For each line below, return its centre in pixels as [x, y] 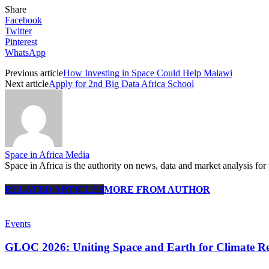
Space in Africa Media [47, 155]
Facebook [23, 20]
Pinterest [21, 42]
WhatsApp [25, 53]
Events [18, 223]
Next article [27, 84]
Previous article [34, 73]
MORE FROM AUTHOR [157, 189]
